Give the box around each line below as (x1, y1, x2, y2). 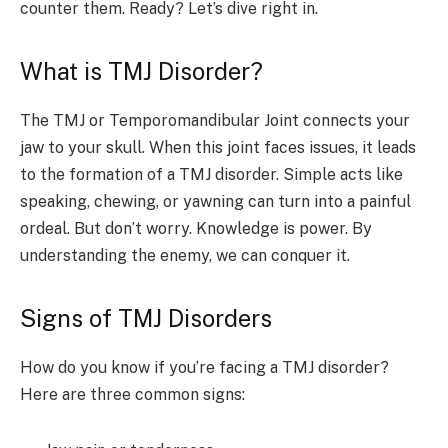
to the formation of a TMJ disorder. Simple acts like (20, 164, 403, 184)
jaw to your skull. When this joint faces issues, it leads (20, 137, 416, 157)
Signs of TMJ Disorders (20, 304, 272, 333)
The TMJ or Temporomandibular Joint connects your (20, 110, 410, 130)
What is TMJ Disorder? (20, 56, 263, 85)
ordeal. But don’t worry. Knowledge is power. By (20, 218, 372, 238)
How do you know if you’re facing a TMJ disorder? (20, 358, 389, 378)
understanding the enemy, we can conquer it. (20, 245, 350, 265)
